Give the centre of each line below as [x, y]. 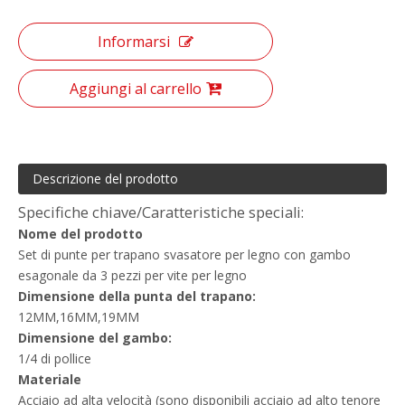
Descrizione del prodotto [105, 178]
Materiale [50, 379]
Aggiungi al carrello [136, 88]
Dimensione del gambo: [95, 337]
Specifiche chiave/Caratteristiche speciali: [161, 212]
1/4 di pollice [55, 358]
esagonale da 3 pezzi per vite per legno [132, 275]
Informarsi [134, 41]
